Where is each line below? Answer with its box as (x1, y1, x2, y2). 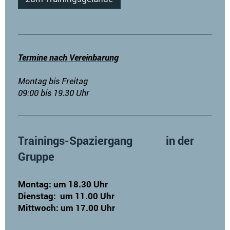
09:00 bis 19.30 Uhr (18, 86, 89, 99)
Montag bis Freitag (18, 74, 88, 87)
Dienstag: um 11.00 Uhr (18, 190, 114, 202)
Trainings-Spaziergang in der (18, 133, 194, 148)
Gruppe (18, 149, 54, 164)
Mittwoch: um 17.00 (18, 202, 99, 214)
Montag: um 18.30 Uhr (18, 178, 108, 190)
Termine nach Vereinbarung (18, 51, 119, 63)
